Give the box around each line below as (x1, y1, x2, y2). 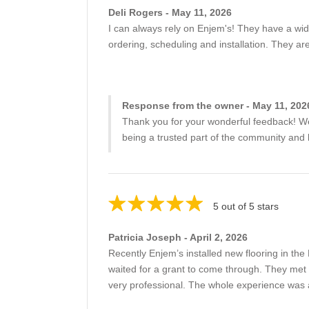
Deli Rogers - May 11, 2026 (108, 6, 232, 18)
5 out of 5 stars (213, 200, 279, 212)
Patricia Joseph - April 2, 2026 (108, 231, 248, 243)
